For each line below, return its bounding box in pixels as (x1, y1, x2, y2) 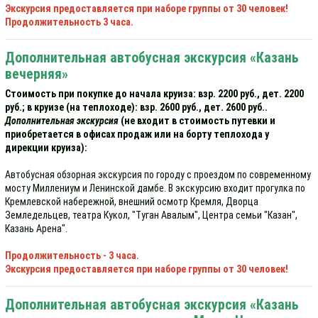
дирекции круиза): (5, 142, 87, 153)
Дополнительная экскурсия (5, 115, 119, 126)
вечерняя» (5, 66, 68, 82)
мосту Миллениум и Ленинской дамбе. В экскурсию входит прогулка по (5, 182, 305, 194)
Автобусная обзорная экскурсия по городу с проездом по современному (5, 169, 311, 180)
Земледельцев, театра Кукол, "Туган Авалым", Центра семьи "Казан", (5, 209, 297, 221)
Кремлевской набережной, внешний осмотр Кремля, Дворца (5, 196, 258, 207)
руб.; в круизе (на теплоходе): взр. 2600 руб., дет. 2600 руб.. (5, 102, 268, 113)
